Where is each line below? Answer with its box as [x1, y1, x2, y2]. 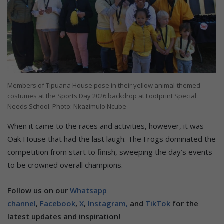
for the [170, 198, 198, 208]
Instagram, [88, 198, 128, 208]
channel [7, 198, 36, 208]
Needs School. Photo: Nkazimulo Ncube [7, 101, 126, 111]
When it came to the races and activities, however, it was [7, 120, 204, 131]
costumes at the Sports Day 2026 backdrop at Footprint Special [7, 91, 196, 100]
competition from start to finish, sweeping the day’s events [7, 146, 212, 157]
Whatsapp [70, 185, 107, 195]
